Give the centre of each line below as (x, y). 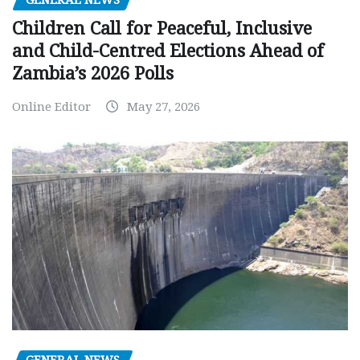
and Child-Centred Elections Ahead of (168, 51)
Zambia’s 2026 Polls (93, 74)
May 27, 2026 (164, 107)
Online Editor (51, 107)
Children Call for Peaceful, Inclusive (162, 29)
